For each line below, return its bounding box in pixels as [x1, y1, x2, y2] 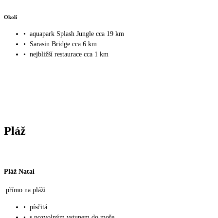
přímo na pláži [6, 186, 46, 194]
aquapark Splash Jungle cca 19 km [30, 30, 124, 38]
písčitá [30, 203, 47, 211]
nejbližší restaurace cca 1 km [30, 51, 109, 58]
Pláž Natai [4, 168, 35, 176]
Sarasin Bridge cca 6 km [30, 40, 97, 48]
